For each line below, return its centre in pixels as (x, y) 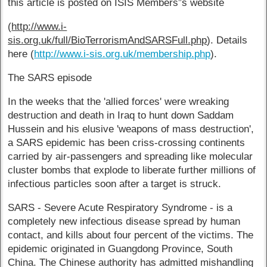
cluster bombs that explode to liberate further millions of (132, 170)
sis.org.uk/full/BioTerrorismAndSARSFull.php (108, 41)
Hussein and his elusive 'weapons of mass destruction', (131, 129)
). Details (227, 41)
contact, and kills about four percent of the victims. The (131, 235)
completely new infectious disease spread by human (124, 221)
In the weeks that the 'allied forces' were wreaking (119, 101)
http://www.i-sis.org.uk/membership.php (122, 54)
